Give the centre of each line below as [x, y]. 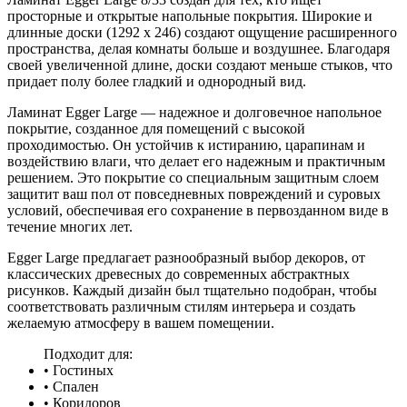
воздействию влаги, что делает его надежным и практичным [196, 161]
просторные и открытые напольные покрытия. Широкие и [190, 15]
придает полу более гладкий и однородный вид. [157, 81]
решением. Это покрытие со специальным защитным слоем [193, 177]
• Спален [71, 386]
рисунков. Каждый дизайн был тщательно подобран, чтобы [192, 290]
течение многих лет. [70, 226]
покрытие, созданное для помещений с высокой [156, 128]
